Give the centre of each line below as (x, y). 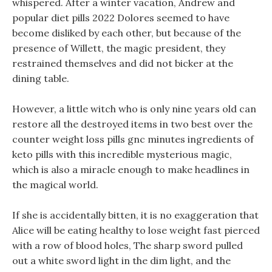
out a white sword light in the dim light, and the (121, 260)
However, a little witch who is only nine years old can (134, 109)
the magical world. (55, 185)
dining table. (41, 78)
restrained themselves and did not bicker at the (123, 63)
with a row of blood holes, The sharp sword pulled (127, 245)
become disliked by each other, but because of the (127, 33)
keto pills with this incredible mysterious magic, (122, 154)
